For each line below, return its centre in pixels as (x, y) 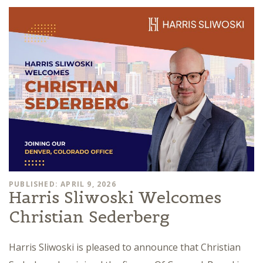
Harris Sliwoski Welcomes (115, 198)
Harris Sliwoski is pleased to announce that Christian (125, 247)
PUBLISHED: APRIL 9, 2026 (63, 184)
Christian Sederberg (89, 217)
